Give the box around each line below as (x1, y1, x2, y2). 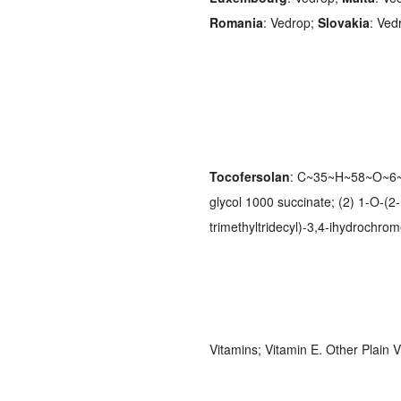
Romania (209, 13, 263, 31)
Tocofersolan (209, 166, 290, 185)
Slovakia (318, 13, 370, 31)
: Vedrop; (263, 13, 318, 31)
